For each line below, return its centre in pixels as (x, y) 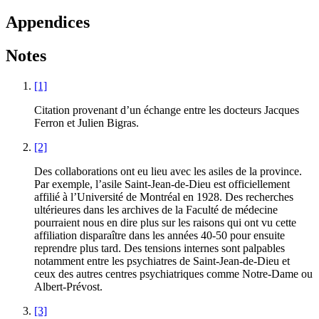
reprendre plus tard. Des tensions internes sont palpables (159, 248)
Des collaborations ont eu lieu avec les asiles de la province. (168, 171)
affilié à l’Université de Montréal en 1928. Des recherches (164, 197)
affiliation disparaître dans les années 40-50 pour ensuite (159, 235)
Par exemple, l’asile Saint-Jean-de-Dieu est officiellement (162, 184)
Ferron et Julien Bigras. (87, 122)
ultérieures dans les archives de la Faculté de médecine (156, 209)
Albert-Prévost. (68, 286)
